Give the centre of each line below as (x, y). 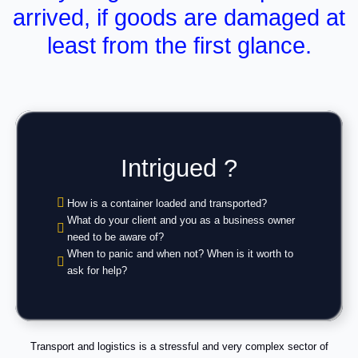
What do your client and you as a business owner (181, 220)
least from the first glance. (179, 45)
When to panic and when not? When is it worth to (181, 253)
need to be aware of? (116, 237)
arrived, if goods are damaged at (179, 17)
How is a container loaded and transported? (167, 203)
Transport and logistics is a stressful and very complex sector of (179, 347)
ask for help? (97, 270)
